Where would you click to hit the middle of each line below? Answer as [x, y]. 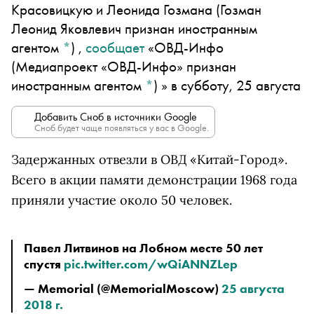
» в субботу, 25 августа [229, 85]
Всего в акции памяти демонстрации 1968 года [154, 180]
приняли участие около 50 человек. [122, 200]
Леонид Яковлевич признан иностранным [134, 28]
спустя [44, 264]
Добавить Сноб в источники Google [116, 117]
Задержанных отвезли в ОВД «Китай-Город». [149, 159]
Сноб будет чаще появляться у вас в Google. [122, 128]
